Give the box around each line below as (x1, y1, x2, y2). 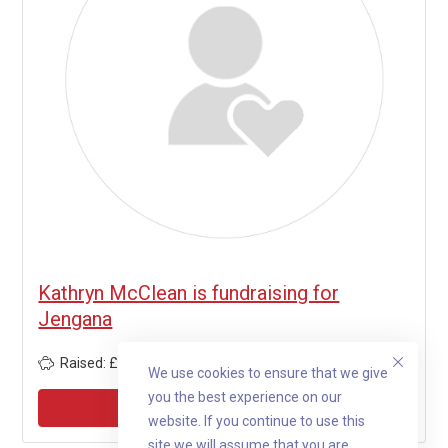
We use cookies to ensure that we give (148, 365, 388, 381)
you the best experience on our (148, 389, 342, 405)
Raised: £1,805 (60, 354, 154, 371)
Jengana (38, 306, 113, 331)
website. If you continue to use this (148, 413, 365, 429)
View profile (182, 397, 266, 417)
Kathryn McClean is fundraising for (38, 280, 340, 305)
